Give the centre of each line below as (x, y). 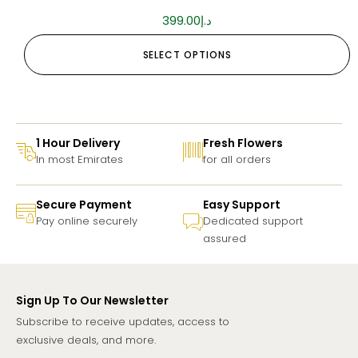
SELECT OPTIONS (187, 55)
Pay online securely (87, 221)
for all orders (237, 160)
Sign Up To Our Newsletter (92, 301)
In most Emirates (80, 160)
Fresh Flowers (243, 143)
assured (225, 239)
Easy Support (242, 205)
